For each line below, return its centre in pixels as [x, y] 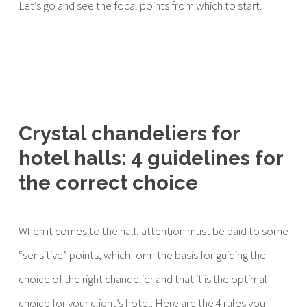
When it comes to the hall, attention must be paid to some [153, 231]
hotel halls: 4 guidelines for [150, 158]
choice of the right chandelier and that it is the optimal [143, 279]
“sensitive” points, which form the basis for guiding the [142, 255]
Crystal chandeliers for [129, 134]
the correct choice [108, 183]
